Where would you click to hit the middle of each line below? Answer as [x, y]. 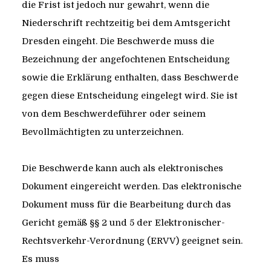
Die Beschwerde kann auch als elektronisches [122, 168]
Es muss [40, 259]
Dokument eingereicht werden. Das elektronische [131, 187]
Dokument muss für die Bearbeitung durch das [126, 205]
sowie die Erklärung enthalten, [90, 78]
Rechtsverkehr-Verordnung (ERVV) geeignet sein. [132, 241]
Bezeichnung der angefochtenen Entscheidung [126, 60]
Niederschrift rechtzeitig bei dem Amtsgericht [126, 23]
